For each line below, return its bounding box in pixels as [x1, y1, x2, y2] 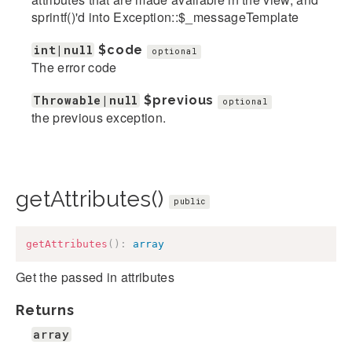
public [174, 196, 206, 207]
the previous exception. [31, 108, 167, 127]
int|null [33, 42, 93, 58]
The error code [31, 58, 117, 77]
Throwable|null [33, 93, 139, 108]
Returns [16, 301, 75, 318]
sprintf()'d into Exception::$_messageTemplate [31, 8, 299, 27]
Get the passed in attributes [16, 267, 174, 286]
